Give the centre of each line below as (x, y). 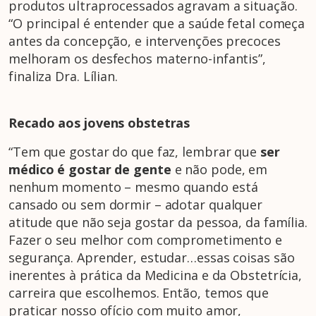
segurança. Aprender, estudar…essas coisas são (152, 257)
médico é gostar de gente (90, 169)
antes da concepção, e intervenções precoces (145, 41)
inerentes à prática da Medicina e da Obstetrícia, (156, 275)
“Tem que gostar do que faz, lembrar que (134, 151)
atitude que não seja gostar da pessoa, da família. (158, 222)
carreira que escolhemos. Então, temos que (139, 292)
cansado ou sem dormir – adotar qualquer (136, 204)
